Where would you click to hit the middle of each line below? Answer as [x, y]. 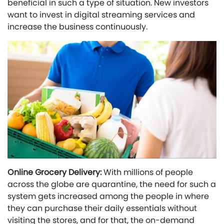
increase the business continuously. [77, 27]
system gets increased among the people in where [108, 196]
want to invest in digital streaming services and [101, 15]
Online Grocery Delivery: [55, 172]
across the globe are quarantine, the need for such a [112, 184]
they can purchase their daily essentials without [102, 208]
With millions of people [148, 172]
